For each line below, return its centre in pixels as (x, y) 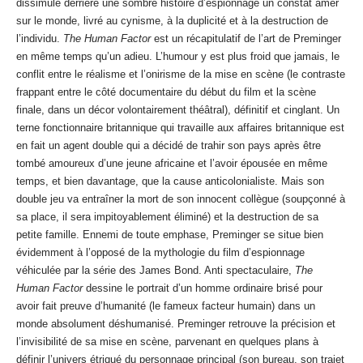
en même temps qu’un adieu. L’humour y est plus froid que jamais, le (178, 57)
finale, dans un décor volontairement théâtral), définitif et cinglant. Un (178, 110)
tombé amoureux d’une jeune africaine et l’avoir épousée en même (172, 164)
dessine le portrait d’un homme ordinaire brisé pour (203, 288)
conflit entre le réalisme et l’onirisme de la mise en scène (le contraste (181, 75)
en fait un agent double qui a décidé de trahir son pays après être (169, 146)
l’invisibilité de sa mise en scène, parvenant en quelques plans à (167, 342)
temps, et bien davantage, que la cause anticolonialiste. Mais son (170, 181)
